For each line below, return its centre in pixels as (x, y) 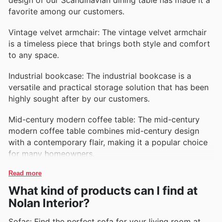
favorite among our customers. (66, 11)
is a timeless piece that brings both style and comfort (109, 43)
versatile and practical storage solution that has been (109, 87)
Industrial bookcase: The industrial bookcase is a (100, 76)
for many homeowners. (52, 154)
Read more (25, 173)
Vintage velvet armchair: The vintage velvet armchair (108, 32)
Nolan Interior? (49, 203)
